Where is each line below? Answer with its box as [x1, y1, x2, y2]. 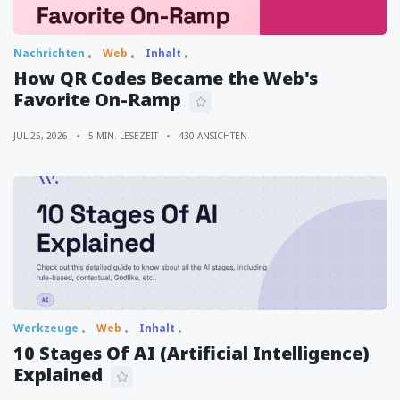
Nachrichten [13, 45, 85, 61]
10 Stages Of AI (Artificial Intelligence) [13, 340, 370, 365]
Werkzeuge [13, 320, 79, 336]
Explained [13, 362, 103, 387]
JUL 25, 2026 [13, 129, 68, 142]
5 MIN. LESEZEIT [88, 129, 158, 142]
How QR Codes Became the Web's [13, 65, 318, 90]
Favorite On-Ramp [13, 87, 181, 112]
